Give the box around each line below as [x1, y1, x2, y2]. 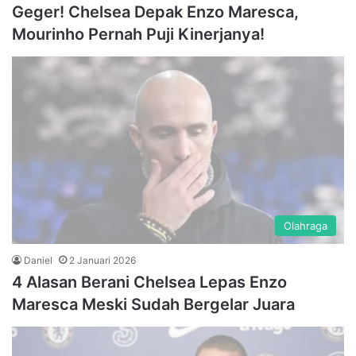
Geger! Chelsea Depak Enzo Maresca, [12, 2, 299, 22]
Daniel [24, 253, 52, 266]
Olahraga [284, 219, 327, 232]
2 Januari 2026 [69, 253, 136, 266]
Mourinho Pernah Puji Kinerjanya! [12, 25, 265, 44]
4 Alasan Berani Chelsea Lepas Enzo [12, 272, 287, 292]
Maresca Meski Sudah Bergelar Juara [12, 294, 295, 314]
